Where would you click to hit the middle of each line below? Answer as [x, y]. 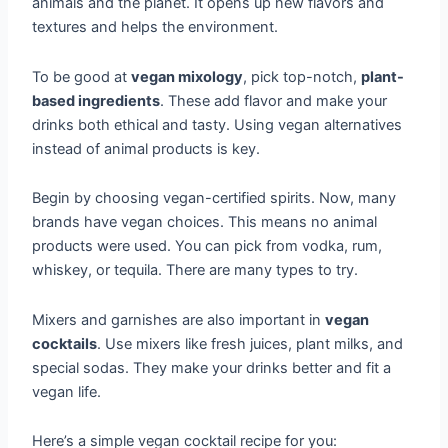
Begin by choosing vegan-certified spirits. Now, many [214, 198]
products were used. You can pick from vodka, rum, [207, 246]
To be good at [82, 76]
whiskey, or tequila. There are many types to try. [195, 270]
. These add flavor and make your [274, 100]
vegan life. [67, 391]
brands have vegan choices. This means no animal [205, 222]
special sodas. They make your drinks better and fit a [212, 367]
